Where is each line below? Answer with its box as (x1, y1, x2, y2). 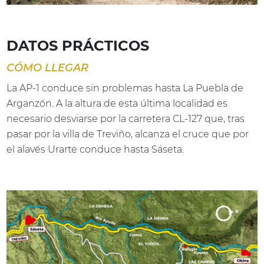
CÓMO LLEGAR (6, 61, 89, 74)
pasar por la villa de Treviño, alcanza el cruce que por (6, 128, 249, 140)
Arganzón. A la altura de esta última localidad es (6, 97, 228, 109)
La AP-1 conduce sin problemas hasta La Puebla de (6, 82, 244, 94)
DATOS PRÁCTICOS (6, 37, 150, 54)
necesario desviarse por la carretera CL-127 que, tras (6, 113, 245, 124)
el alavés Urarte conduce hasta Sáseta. (6, 143, 184, 155)
